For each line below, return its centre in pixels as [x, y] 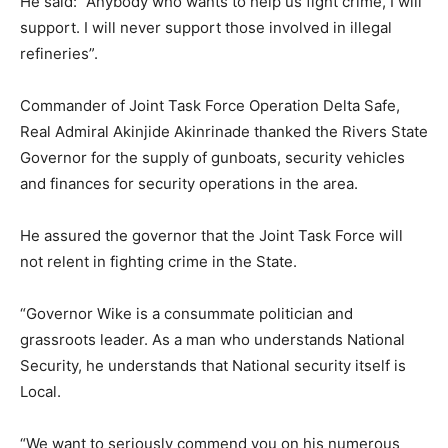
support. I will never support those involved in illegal [206, 27]
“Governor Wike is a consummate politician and [186, 313]
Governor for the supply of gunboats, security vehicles [212, 157]
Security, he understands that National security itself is [213, 365]
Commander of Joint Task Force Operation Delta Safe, [210, 105]
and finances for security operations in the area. [189, 183]
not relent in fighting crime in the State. [158, 261]
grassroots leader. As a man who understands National [212, 339]
